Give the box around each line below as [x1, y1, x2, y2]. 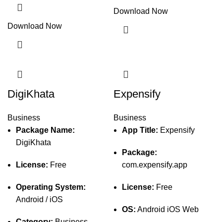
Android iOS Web [136, 205, 199, 214]
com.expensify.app [122, 161, 187, 169]
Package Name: [16, 126, 75, 134]
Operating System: [16, 183, 86, 191]
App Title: [122, 126, 158, 134]
